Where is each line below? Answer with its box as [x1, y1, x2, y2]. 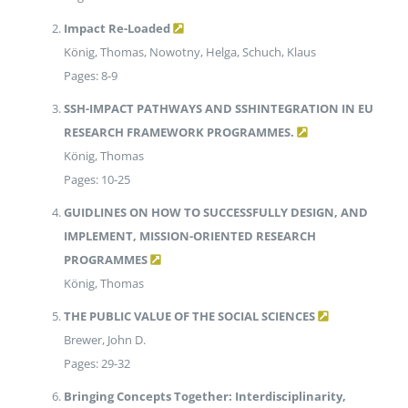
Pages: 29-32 [63, 355, 130, 372]
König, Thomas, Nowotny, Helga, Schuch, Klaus [63, 44, 316, 61]
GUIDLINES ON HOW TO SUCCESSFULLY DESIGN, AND [63, 204, 368, 221]
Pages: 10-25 [63, 171, 130, 189]
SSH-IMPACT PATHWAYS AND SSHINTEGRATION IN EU [63, 100, 373, 117]
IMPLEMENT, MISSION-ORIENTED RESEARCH [63, 228, 316, 245]
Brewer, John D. [63, 331, 146, 349]
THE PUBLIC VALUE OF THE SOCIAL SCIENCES [63, 308, 315, 325]
